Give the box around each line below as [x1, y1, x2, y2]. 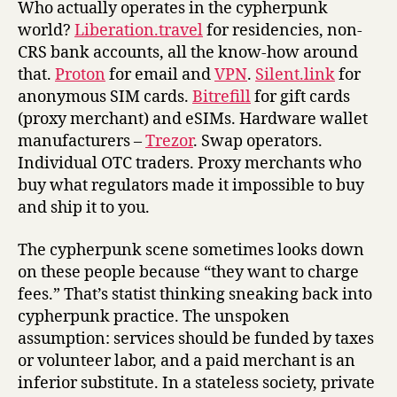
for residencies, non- [203, 20, 362, 42]
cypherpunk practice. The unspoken [18, 306, 290, 327]
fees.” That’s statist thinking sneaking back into [18, 284, 372, 305]
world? [18, 20, 74, 42]
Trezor [145, 131, 193, 152]
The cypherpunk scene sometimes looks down [18, 239, 364, 261]
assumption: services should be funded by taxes [18, 328, 374, 349]
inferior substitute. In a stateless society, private [18, 372, 375, 393]
